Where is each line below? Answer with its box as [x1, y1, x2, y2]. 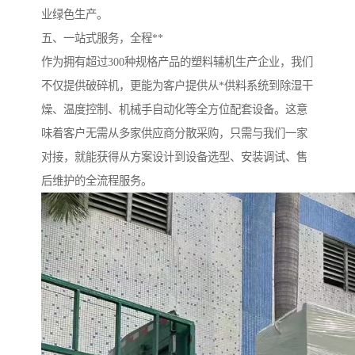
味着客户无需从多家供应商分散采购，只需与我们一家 [41, 127, 307, 140]
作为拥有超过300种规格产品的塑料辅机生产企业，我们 [41, 55, 313, 69]
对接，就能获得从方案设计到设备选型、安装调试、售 [41, 151, 307, 164]
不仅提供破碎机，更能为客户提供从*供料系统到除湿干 [41, 79, 313, 93]
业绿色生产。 [41, 8, 108, 21]
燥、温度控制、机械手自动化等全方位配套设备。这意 [41, 103, 307, 116]
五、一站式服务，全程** [41, 32, 163, 45]
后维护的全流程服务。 [41, 174, 152, 188]
